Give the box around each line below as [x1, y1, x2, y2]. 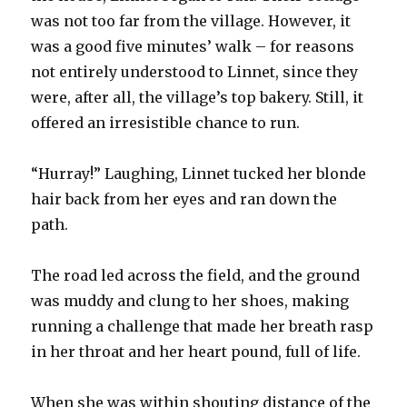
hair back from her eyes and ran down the [31, 189, 338, 208]
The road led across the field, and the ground [31, 265, 361, 284]
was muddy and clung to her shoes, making [31, 291, 350, 310]
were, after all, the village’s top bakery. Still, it [31, 87, 364, 106]
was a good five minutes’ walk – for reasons [31, 36, 355, 55]
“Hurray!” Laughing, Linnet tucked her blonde [31, 164, 367, 183]
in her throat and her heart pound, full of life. [31, 342, 362, 361]
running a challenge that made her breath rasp [31, 316, 374, 335]
